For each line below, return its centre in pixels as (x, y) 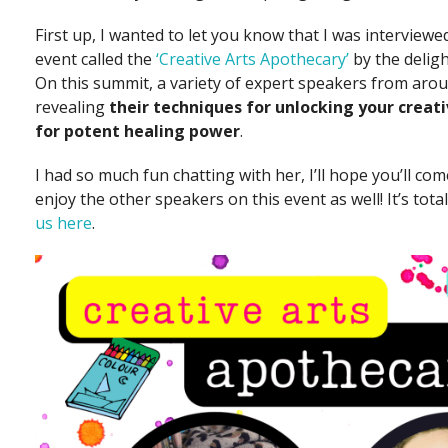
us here (63, 223)
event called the (95, 59)
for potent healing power (137, 131)
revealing (72, 107)
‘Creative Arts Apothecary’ (252, 59)
